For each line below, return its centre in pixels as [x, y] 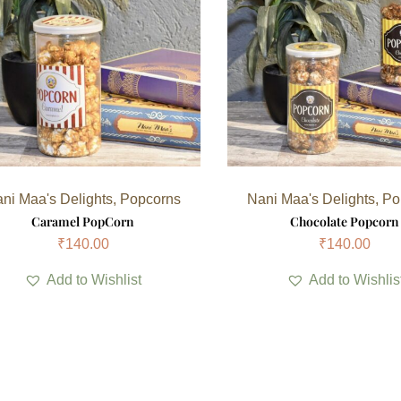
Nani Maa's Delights [311, 199]
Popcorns [151, 199]
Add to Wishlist [94, 279]
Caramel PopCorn [83, 221]
